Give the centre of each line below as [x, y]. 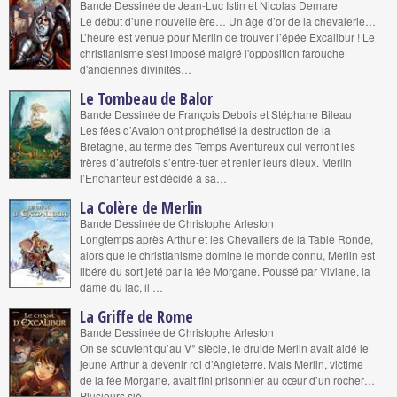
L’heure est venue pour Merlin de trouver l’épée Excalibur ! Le [227, 37]
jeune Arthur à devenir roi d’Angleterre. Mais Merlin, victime [222, 364]
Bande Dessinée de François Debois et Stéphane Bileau [216, 114]
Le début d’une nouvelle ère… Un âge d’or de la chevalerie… [228, 21]
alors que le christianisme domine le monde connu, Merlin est [227, 255]
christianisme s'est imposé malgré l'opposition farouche [212, 53]
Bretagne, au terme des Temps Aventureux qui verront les [218, 146]
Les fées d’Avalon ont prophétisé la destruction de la [205, 130]
